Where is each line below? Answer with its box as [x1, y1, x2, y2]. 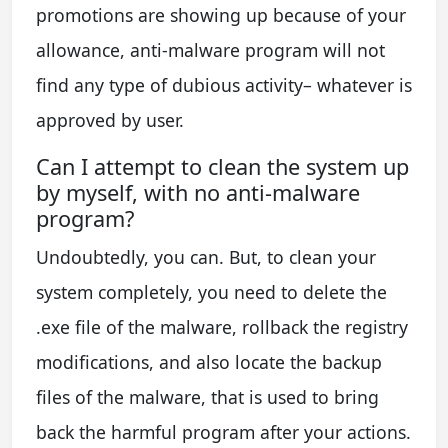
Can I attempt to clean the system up [36, 151, 409, 181]
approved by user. [36, 107, 184, 132]
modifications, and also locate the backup [36, 349, 382, 374]
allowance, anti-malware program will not [36, 37, 385, 62]
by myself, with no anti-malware [36, 177, 360, 207]
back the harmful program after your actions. [36, 419, 411, 444]
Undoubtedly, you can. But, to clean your [36, 244, 376, 269]
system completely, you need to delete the [36, 279, 387, 304]
